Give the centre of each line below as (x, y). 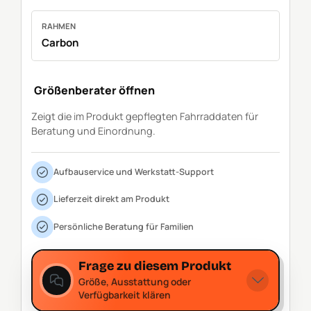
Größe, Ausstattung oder (135, 282)
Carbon (61, 42)
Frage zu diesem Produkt (155, 266)
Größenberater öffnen (94, 90)
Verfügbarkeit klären (125, 295)
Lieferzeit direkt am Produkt (111, 199)
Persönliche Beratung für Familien (123, 226)
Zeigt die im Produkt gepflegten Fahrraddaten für (144, 117)
